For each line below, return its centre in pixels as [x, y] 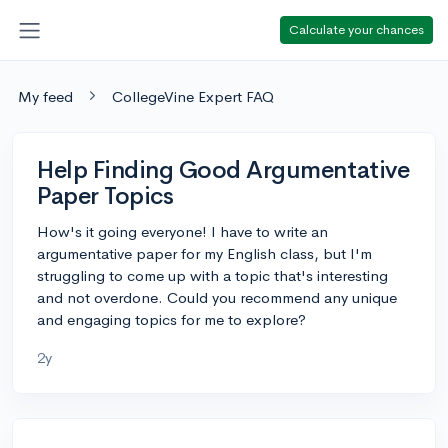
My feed [45, 96]
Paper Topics [105, 195]
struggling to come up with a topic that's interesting [212, 275]
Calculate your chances [356, 29]
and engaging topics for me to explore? [171, 319]
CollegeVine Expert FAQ [193, 96]
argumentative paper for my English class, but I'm [204, 253]
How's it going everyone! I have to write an [182, 231]
